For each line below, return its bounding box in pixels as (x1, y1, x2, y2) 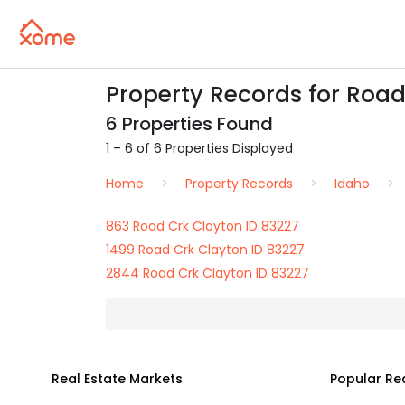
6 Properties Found (106, 111, 273, 137)
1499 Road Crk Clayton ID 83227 (106, 240, 305, 259)
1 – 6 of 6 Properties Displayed (106, 139, 293, 157)
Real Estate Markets (52, 370, 183, 388)
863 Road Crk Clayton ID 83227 (106, 217, 299, 235)
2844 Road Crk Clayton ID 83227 (106, 264, 309, 282)
